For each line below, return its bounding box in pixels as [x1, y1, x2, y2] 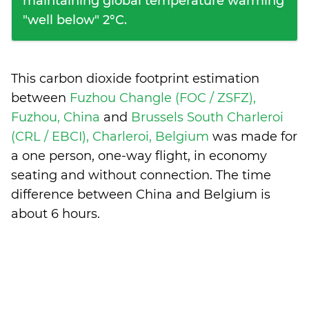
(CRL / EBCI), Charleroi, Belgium [11, 129, 212, 144]
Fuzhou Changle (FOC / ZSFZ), [70, 90, 256, 106]
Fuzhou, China [11, 110, 103, 125]
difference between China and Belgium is [11, 187, 270, 202]
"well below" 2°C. [23, 12, 127, 28]
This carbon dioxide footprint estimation [11, 71, 259, 86]
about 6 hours [11, 206, 97, 221]
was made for [212, 129, 297, 144]
